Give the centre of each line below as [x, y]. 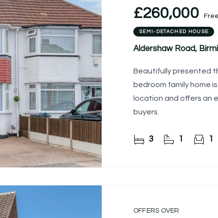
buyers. [146, 112]
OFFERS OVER [156, 211]
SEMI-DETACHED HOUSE [174, 32]
